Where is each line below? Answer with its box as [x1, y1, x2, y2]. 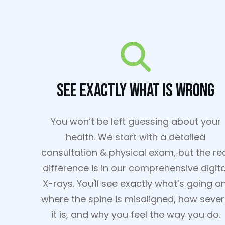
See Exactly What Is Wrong [57, 80, 215, 102]
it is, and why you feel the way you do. [51, 208, 220, 221]
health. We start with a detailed [66, 131, 206, 143]
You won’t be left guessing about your [50, 115, 221, 128]
